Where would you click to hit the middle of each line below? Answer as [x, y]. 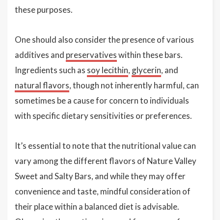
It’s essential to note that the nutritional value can [105, 146]
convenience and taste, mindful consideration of [103, 191]
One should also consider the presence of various [104, 40]
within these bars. [150, 55]
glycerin [146, 70]
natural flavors [42, 85]
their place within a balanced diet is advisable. [97, 206]
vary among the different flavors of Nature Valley [106, 161]
